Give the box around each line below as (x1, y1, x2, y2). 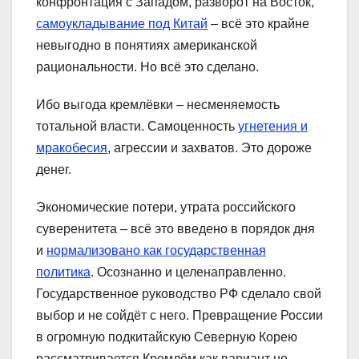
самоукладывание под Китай (36, 16, 208, 30)
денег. (36, 162, 71, 176)
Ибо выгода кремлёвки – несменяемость (36, 97, 280, 111)
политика (36, 264, 91, 279)
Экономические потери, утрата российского (36, 200, 296, 214)
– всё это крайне (208, 16, 309, 30)
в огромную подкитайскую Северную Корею (36, 329, 297, 344)
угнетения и (238, 119, 308, 133)
